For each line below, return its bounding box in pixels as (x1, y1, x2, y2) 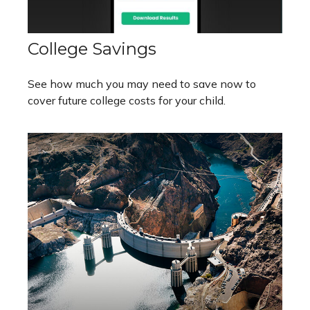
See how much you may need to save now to (28, 76, 256, 91)
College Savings (28, 38, 156, 59)
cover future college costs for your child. (28, 93, 226, 107)
